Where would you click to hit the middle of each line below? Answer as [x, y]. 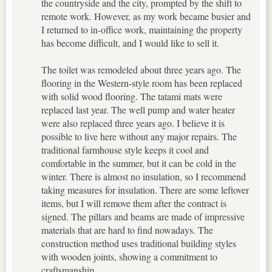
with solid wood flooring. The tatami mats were [132, 97]
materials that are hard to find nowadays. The [127, 230]
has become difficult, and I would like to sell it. [130, 43]
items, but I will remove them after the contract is [134, 203]
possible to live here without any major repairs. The [139, 137]
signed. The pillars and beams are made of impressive [143, 217]
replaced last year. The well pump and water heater [138, 110]
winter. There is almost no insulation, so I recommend [144, 177]
